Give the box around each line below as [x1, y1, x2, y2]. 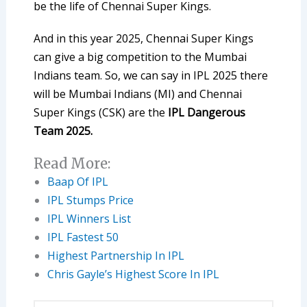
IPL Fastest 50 [47, 230, 119, 245]
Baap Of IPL [47, 174, 108, 190]
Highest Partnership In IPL [47, 248, 184, 264]
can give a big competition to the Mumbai [33, 49, 247, 65]
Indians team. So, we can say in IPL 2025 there [33, 68, 268, 84]
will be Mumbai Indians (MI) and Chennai [33, 86, 242, 102]
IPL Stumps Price [47, 193, 134, 208]
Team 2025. [33, 123, 93, 139]
